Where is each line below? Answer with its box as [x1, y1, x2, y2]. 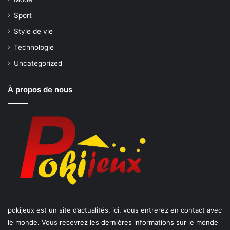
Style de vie [14, 27, 53, 35]
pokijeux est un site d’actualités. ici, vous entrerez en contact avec [8, 205, 222, 214]
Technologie [14, 43, 54, 51]
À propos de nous [8, 84, 72, 94]
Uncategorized [14, 59, 62, 67]
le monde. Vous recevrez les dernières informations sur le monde [8, 218, 218, 226]
